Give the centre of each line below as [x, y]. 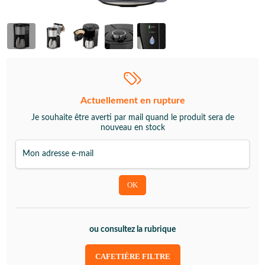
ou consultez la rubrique [132, 230]
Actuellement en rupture [132, 101]
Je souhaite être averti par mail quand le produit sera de [132, 118]
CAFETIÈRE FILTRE [132, 257]
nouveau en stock [132, 128]
